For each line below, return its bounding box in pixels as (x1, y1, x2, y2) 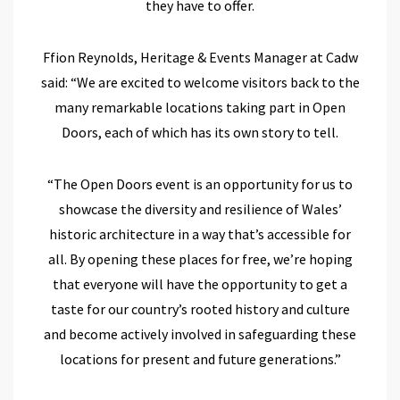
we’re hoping (272, 249, 353, 268)
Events (208, 47, 254, 66)
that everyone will (53, 274, 166, 293)
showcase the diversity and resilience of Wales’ (58, 199, 342, 218)
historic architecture (49, 224, 178, 243)
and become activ (44, 324, 150, 343)
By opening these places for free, (69, 249, 273, 268)
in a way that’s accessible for (178, 224, 351, 243)
